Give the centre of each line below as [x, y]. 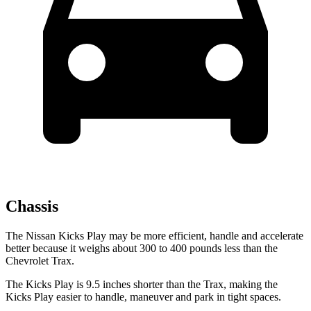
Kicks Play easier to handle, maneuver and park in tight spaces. [143, 297]
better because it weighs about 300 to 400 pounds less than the [142, 249]
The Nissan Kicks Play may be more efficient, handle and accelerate [154, 236]
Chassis [32, 207]
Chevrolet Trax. [40, 261]
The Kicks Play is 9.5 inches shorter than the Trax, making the [142, 285]
